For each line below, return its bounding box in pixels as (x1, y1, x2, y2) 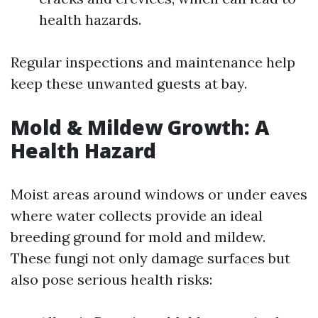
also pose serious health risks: (11, 270, 212, 288)
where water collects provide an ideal (11, 207, 263, 224)
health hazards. (39, 11, 141, 28)
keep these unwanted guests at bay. (11, 75, 247, 92)
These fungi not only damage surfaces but (11, 249, 290, 267)
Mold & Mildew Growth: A (11, 114, 269, 141)
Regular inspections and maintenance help (11, 53, 295, 71)
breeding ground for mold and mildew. (11, 228, 265, 246)
